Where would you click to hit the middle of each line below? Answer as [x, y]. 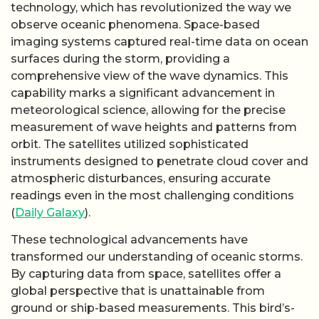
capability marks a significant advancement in [143, 93]
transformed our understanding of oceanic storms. [157, 257]
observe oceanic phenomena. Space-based [135, 25]
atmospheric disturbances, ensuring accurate [141, 178]
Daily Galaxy [50, 213]
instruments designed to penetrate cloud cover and [159, 161]
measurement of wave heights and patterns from [154, 127]
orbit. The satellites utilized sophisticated [130, 144]
